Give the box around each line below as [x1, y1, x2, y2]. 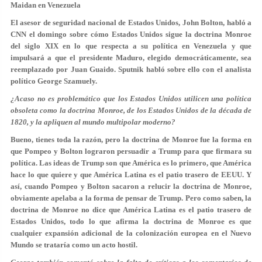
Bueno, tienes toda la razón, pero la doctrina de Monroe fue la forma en [11, 135, 251, 144]
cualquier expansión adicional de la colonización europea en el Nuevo [11, 229, 251, 237]
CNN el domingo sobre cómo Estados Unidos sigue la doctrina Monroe [11, 30, 251, 39]
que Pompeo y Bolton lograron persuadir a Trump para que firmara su [11, 147, 251, 156]
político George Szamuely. [11, 77, 97, 85]
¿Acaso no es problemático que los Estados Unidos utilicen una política [11, 94, 251, 103]
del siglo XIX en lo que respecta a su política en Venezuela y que [11, 42, 251, 50]
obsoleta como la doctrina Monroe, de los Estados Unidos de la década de [11, 106, 251, 115]
